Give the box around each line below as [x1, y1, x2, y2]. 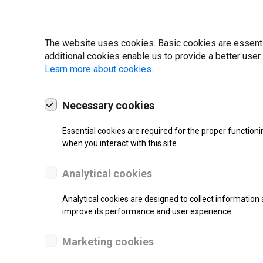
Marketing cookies [62, 235, 154, 248]
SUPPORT [142, 245, 183, 255]
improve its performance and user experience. [62, 206, 233, 216]
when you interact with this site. [62, 138, 178, 148]
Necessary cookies [62, 99, 154, 112]
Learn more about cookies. [44, 63, 153, 75]
